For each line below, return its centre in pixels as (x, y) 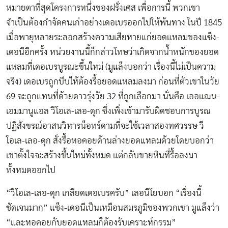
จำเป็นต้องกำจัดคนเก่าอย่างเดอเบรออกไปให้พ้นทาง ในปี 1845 (114, 23)
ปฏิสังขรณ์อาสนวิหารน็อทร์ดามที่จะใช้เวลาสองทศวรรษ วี (105, 126)
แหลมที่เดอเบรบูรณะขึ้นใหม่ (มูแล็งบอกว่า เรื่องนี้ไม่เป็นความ (111, 67)
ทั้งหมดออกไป (31, 170)
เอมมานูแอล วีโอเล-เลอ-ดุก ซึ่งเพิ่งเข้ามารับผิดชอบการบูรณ (108, 111)
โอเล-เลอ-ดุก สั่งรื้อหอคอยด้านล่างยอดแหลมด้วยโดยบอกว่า (110, 141)
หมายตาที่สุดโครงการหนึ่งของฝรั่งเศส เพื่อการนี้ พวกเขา (103, 8)
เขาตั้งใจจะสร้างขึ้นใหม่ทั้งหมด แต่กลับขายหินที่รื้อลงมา (102, 156)
